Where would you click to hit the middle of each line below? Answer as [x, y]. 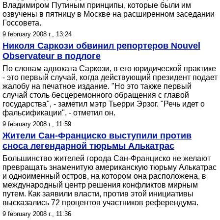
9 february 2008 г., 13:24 [37, 34]
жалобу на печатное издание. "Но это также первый [97, 86]
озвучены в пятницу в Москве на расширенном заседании [109, 14]
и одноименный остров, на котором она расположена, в [104, 176]
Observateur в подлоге [52, 56]
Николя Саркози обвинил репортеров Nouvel [101, 46]
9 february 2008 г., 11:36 [37, 214]
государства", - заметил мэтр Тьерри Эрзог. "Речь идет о [104, 104]
